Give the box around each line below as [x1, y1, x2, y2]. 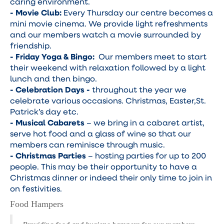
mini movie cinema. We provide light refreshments [10, 18, 207, 28]
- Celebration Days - [10, 84, 92, 95]
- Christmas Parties [10, 150, 86, 161]
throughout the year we [92, 84, 186, 94]
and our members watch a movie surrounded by [10, 29, 201, 39]
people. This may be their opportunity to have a [10, 161, 197, 171]
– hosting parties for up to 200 [86, 150, 206, 160]
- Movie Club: [10, 7, 61, 18]
